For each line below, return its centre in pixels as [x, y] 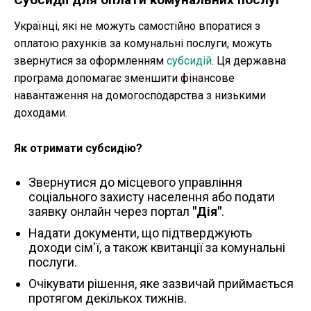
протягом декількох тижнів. [108, 299]
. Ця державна [249, 61]
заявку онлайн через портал [110, 212]
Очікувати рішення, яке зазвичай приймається [161, 284]
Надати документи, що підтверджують [140, 233]
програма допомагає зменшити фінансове [124, 78]
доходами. [41, 113]
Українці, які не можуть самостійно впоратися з [137, 26]
